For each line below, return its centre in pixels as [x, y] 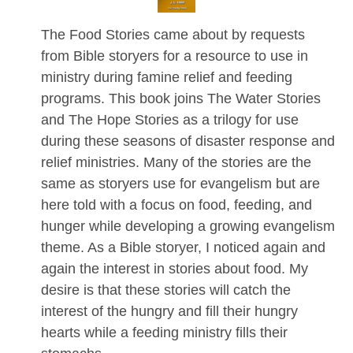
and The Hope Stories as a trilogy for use [170, 119]
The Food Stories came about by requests [173, 34]
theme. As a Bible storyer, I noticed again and [184, 247]
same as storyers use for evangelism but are [181, 183]
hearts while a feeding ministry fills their [165, 332]
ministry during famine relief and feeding [167, 77]
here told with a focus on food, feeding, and [177, 204]
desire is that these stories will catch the [166, 290]
